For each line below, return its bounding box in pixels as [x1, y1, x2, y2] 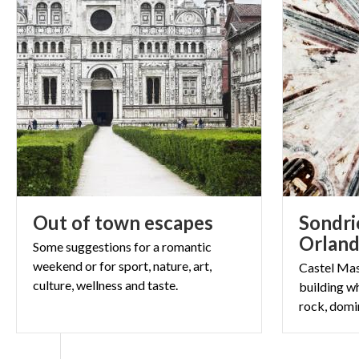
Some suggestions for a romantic [33, 238, 212, 254]
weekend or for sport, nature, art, [33, 257, 212, 273]
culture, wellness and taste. [33, 276, 178, 292]
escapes [144, 210, 213, 234]
